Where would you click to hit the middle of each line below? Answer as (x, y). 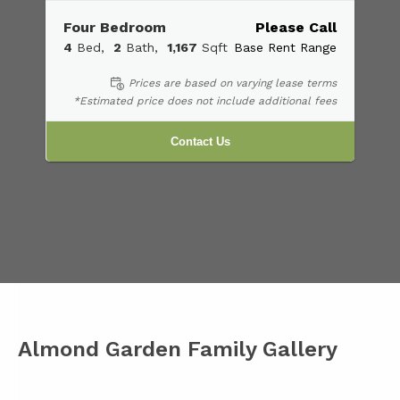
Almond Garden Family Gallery (178, 350)
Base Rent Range (285, 47)
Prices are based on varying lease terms (233, 83)
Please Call (296, 27)
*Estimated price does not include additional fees (205, 101)
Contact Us (200, 142)
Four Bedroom (115, 27)
